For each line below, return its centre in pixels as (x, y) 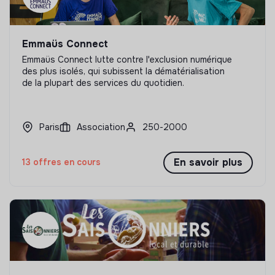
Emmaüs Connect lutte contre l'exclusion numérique (127, 59)
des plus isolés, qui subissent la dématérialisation (123, 71)
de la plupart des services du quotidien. (103, 83)
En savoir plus (208, 162)
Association (101, 127)
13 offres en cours (61, 162)
